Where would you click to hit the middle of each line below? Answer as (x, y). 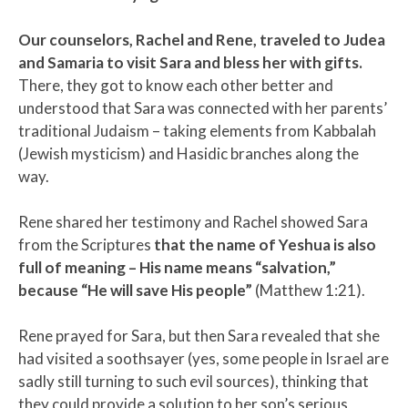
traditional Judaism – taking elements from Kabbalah (197, 130)
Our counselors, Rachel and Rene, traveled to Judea (202, 39)
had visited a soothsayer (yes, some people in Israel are (204, 358)
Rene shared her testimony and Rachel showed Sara (193, 221)
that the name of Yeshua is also (265, 244)
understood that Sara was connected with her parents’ (203, 107)
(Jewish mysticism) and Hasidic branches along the (189, 153)
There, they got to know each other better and (176, 85)
